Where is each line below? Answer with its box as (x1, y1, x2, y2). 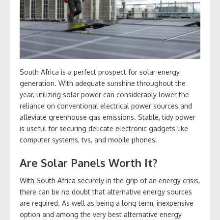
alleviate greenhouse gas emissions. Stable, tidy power (20, 113, 195, 122)
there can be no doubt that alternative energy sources (20, 188, 192, 196)
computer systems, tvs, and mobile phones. (20, 136, 157, 144)
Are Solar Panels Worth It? (20, 156, 158, 170)
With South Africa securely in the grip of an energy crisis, (20, 176, 200, 185)
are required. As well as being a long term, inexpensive (20, 199, 193, 208)
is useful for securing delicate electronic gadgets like (20, 124, 188, 133)
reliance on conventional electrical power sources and (20, 102, 192, 110)
